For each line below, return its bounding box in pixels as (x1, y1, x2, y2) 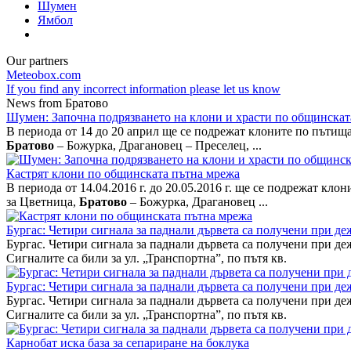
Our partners (6, 53, 68, 67)
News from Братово (6, 96, 108, 110)
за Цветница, (6, 194, 79, 208)
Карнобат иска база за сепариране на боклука (6, 335, 249, 349)
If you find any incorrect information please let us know (6, 81, 280, 96)
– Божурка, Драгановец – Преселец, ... (54, 138, 262, 152)
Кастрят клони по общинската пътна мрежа (6, 166, 240, 180)
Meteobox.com (6, 67, 81, 81)
